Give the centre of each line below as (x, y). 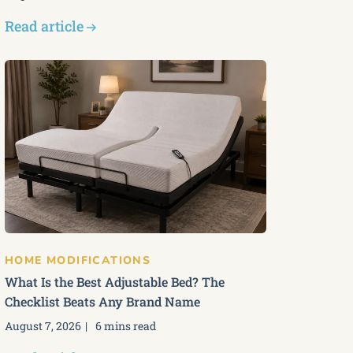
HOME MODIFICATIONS (78, 260)
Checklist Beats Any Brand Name (102, 301)
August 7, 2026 (43, 326)
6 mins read (126, 326)
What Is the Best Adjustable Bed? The (115, 282)
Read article (44, 26)
